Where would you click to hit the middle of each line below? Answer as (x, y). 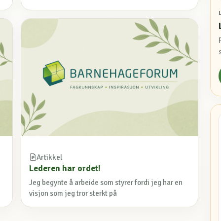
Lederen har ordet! (65, 168)
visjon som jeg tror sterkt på (73, 194)
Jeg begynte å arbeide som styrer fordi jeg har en (106, 183)
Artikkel (49, 158)
